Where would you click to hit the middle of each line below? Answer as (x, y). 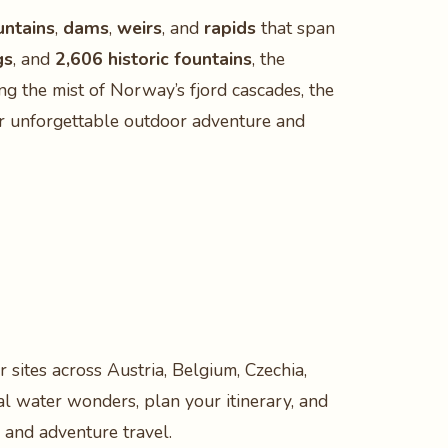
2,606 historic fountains (153, 59)
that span (295, 28)
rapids (230, 28)
